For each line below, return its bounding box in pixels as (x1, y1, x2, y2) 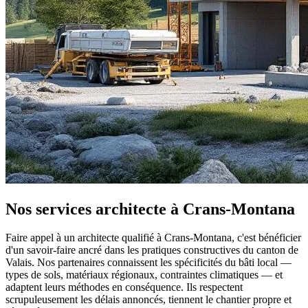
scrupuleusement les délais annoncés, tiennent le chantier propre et (5, 294, 291, 306)
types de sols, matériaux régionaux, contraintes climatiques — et (5, 269, 283, 281)
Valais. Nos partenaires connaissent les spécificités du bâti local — (5, 256, 291, 269)
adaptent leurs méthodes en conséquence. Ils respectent (5, 281, 243, 294)
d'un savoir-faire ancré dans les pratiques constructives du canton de (5, 244, 298, 256)
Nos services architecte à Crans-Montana (5, 199, 295, 218)
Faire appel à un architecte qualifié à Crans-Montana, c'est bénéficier (5, 232, 301, 244)
